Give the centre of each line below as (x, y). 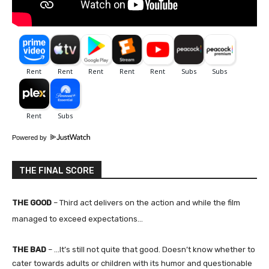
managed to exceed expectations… (77, 219)
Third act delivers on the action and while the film (150, 202)
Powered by (30, 137)
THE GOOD (32, 202)
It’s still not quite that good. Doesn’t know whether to (157, 249)
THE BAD (29, 249)
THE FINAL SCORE (57, 171)
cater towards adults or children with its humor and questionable (132, 263)
